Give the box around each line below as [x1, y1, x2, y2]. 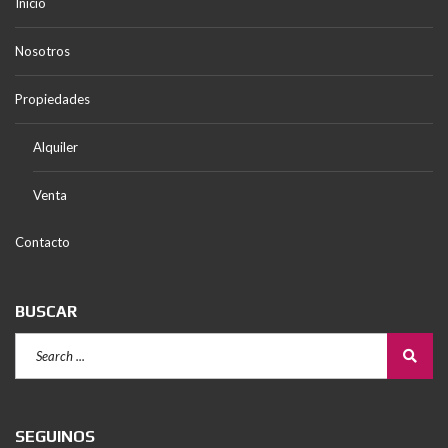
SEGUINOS [15, 427, 95, 446]
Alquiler [33, 139, 78, 155]
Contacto [15, 234, 70, 250]
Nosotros [15, 43, 70, 59]
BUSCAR [15, 302, 77, 321]
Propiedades [15, 91, 90, 107]
